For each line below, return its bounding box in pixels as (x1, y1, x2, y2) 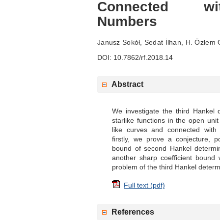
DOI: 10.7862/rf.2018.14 (97, 53, 173, 61)
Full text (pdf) (124, 181, 165, 189)
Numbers (97, 13, 157, 29)
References (111, 207, 154, 216)
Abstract (111, 80, 143, 88)
